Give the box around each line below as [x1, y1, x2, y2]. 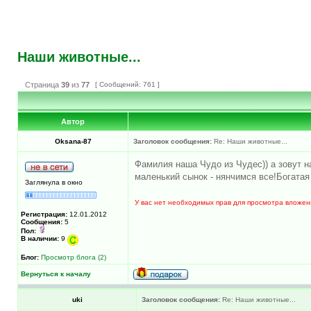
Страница [23, 80, 61, 89]
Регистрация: [21, 210, 67, 218]
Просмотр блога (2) [41, 253, 106, 261]
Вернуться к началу [21, 269, 91, 278]
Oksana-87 [54, 137, 92, 145]
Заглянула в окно [25, 178, 83, 186]
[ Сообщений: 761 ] [93, 80, 162, 88]
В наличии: [21, 234, 59, 242]
